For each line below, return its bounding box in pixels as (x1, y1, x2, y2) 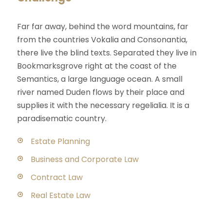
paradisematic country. (17, 113, 107, 125)
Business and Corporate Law (31, 154, 139, 165)
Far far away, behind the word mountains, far (17, 21, 188, 33)
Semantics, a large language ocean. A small (17, 73, 182, 85)
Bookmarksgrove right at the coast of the (17, 60, 177, 72)
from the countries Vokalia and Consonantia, (17, 34, 187, 46)
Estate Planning (31, 136, 90, 147)
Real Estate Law (31, 190, 91, 201)
